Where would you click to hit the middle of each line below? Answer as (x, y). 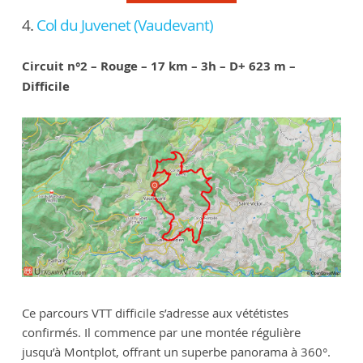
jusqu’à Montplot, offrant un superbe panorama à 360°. (176, 351)
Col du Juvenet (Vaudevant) (124, 26)
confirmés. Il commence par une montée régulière (161, 332)
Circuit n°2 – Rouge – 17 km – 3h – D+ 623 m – (158, 66)
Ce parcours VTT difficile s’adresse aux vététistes (155, 312)
